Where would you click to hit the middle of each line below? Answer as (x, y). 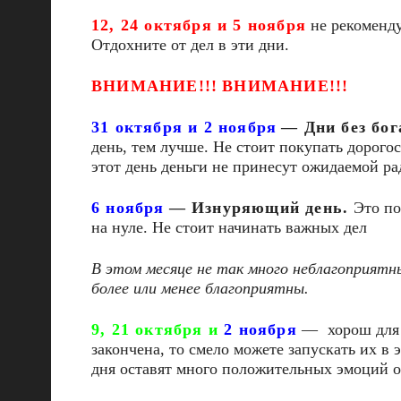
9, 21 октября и (158, 329)
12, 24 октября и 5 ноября (199, 25)
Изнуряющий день (268, 208)
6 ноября (128, 208)
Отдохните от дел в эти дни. (190, 45)
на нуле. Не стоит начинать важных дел (229, 227)
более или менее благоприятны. (200, 288)
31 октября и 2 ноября (184, 127)
